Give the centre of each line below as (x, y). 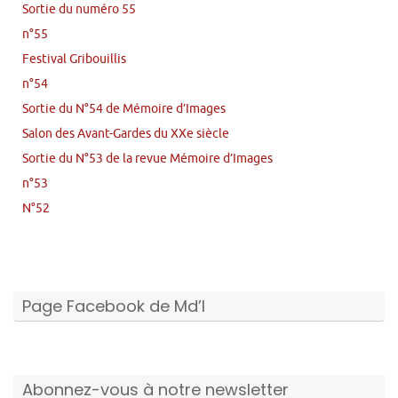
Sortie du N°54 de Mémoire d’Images (124, 108)
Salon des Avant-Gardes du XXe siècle (126, 133)
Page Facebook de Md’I (114, 306)
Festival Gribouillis (74, 58)
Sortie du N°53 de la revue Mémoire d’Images (147, 158)
